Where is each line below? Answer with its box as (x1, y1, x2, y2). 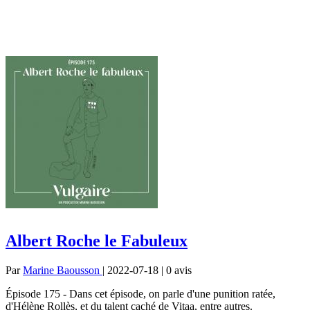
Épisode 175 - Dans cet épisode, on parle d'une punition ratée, (6, 287, 275, 300)
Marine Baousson (23, 264, 102, 276)
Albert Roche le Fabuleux (6, 231, 188, 250)
